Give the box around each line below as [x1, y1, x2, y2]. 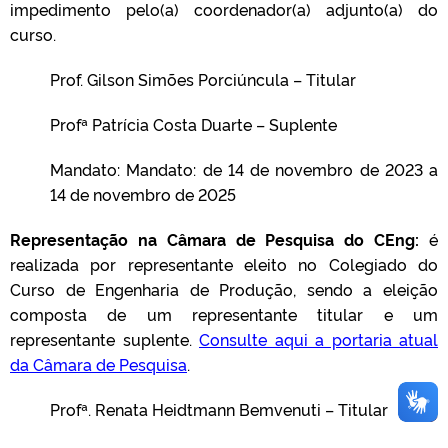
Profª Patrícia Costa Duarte [50, 113, 252, 135]
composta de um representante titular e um [10, 303, 438, 325]
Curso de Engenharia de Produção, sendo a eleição [10, 278, 438, 300]
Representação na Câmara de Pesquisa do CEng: [10, 228, 420, 250]
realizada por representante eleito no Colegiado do [10, 253, 438, 275]
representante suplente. [10, 328, 199, 350]
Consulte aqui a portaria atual [199, 328, 438, 350]
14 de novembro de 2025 [50, 183, 236, 205]
